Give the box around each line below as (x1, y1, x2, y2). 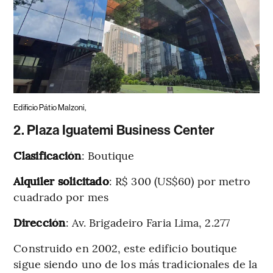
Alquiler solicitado (13, 172, 109, 188)
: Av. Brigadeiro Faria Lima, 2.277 (65, 214, 230, 230)
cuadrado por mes (13, 188, 108, 204)
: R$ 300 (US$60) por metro (108, 172, 251, 188)
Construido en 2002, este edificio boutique (13, 239, 238, 255)
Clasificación (13, 147, 82, 163)
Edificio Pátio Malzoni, (13, 102, 86, 112)
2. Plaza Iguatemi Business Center (13, 122, 215, 138)
